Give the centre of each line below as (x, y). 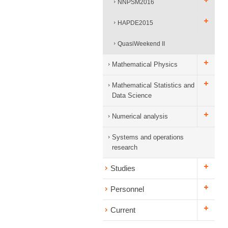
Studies (123, 168)
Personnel (127, 189)
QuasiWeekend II (141, 44)
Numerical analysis (140, 116)
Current (123, 210)
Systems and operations (148, 137)
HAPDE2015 (135, 23)
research (125, 147)
